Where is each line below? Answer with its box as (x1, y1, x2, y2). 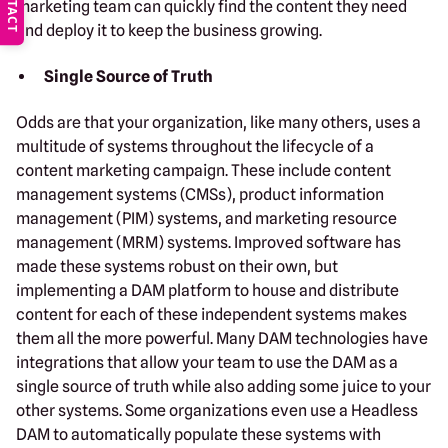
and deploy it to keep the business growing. (16, 20, 322, 40)
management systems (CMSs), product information (16, 184, 384, 204)
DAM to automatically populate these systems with (16, 424, 381, 444)
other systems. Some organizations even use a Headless (16, 400, 418, 420)
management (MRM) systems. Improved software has (16, 232, 401, 252)
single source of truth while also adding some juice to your (16, 376, 431, 396)
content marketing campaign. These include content (16, 160, 391, 180)
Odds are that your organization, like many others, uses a (16, 112, 421, 132)
